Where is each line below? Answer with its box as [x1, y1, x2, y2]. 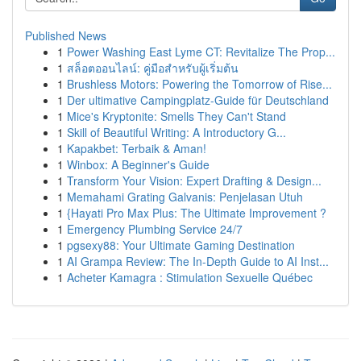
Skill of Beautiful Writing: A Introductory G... [67, 124, 286, 140]
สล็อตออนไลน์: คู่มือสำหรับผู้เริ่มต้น [67, 60, 239, 76]
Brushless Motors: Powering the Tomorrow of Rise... [67, 76, 332, 92]
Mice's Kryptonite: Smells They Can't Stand [67, 108, 286, 124]
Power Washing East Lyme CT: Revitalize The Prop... [67, 44, 335, 60]
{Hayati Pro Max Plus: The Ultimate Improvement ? [67, 205, 326, 221]
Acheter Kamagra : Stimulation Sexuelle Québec [67, 269, 313, 285]
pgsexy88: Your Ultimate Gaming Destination [67, 237, 295, 253]
